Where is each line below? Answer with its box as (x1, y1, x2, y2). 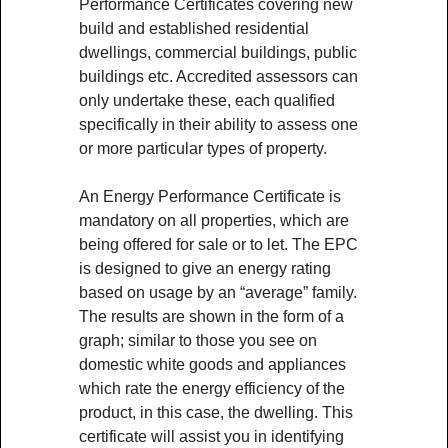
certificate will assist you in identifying (79, 428, 344, 445)
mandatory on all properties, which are (79, 212, 349, 229)
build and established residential (79, 20, 309, 37)
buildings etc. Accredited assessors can (79, 68, 358, 85)
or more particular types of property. (79, 140, 327, 157)
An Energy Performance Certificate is (79, 188, 341, 205)
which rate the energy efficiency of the (79, 380, 345, 397)
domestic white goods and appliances (79, 356, 346, 373)
